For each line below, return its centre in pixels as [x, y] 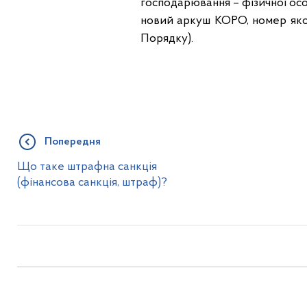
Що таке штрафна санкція [87, 167]
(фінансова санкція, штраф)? [92, 183]
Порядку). [167, 39]
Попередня [72, 142]
